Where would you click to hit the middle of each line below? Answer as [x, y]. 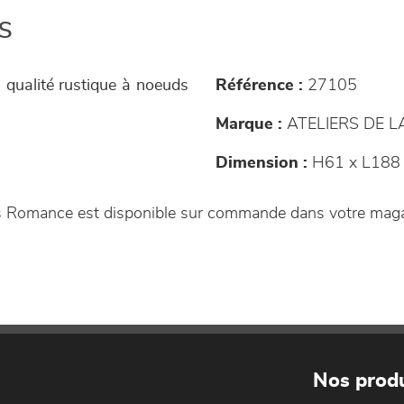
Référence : [259, 85]
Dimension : [262, 163]
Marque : [249, 124]
